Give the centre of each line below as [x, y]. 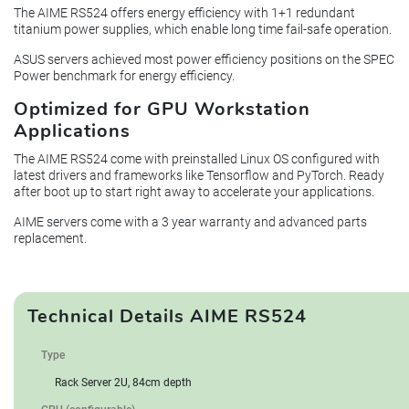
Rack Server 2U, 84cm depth [123, 383]
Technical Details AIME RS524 [167, 317]
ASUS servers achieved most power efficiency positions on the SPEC [204, 59]
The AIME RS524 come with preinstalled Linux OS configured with [197, 158]
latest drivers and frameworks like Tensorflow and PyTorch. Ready [199, 175]
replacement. [50, 238]
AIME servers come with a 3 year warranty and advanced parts [190, 221]
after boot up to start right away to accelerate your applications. [194, 191]
